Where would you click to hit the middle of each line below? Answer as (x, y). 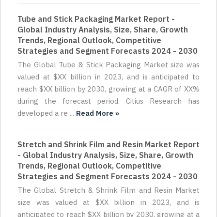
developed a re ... (47, 113)
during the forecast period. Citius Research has (108, 101)
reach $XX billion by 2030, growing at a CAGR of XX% (108, 89)
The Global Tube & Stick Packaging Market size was (108, 65)
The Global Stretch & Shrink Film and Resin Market (108, 190)
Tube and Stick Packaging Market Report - (96, 19)
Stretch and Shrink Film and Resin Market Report (108, 145)
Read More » (98, 113)
